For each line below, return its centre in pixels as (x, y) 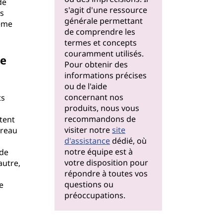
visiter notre (88, 130)
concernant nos (94, 97)
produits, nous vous (102, 108)
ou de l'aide (86, 86)
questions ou (89, 184)
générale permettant (104, 21)
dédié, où (128, 141)
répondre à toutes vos (106, 173)
